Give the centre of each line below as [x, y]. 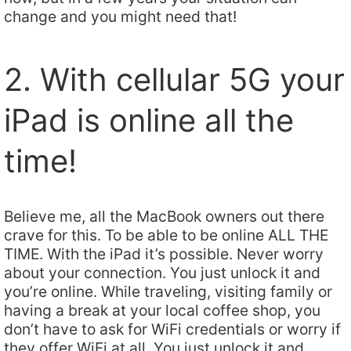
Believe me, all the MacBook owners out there [164, 216]
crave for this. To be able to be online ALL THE [166, 235]
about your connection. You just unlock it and [162, 272]
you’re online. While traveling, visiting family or [168, 291]
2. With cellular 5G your [174, 80]
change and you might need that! [120, 16]
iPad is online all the [149, 121]
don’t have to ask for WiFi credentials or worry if [172, 329]
